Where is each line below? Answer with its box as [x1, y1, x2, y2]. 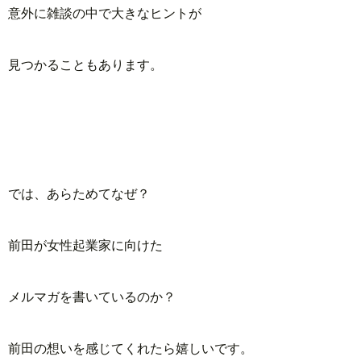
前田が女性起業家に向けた [8, 237, 163, 253]
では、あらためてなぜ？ [8, 185, 150, 201]
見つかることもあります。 [8, 56, 163, 73]
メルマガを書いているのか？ [8, 288, 176, 305]
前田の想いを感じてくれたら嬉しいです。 [8, 340, 253, 356]
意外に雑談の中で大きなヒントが [8, 5, 201, 21]
